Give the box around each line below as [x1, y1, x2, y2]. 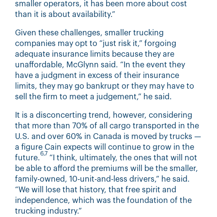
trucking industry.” [15, 207, 82, 215]
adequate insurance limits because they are [15, 50, 175, 58]
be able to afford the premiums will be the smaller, [15, 164, 199, 172]
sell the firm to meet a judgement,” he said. [15, 93, 172, 101]
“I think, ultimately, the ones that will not [47, 154, 198, 162]
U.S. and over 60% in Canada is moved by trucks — [15, 132, 201, 140]
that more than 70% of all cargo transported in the [15, 122, 200, 130]
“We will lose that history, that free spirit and [15, 186, 177, 194]
